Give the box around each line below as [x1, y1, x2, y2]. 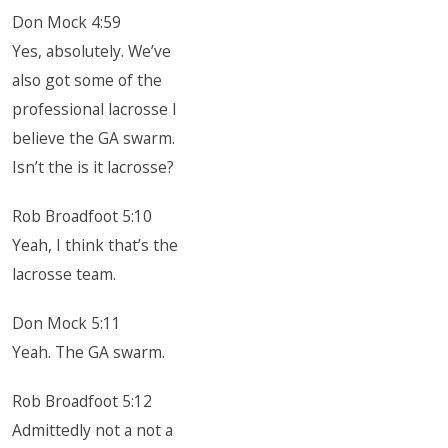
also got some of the [12, 69, 163, 91]
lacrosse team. [12, 263, 117, 285]
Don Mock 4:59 [12, 11, 122, 33]
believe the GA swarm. [12, 127, 176, 149]
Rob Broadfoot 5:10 [12, 205, 153, 227]
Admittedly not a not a [12, 419, 174, 441]
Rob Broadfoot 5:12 [12, 390, 153, 412]
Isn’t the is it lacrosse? [12, 156, 175, 178]
